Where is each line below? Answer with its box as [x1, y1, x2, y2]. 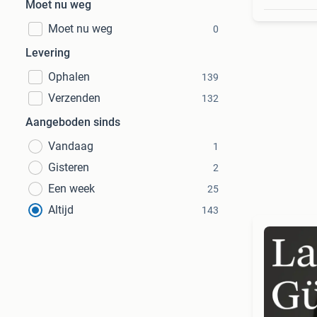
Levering [25, 46, 70, 59]
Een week [48, 182, 95, 195]
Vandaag [48, 139, 93, 153]
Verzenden [48, 91, 100, 105]
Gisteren [48, 161, 89, 174]
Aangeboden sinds [25, 115, 120, 129]
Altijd [48, 203, 74, 217]
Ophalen [48, 70, 90, 83]
